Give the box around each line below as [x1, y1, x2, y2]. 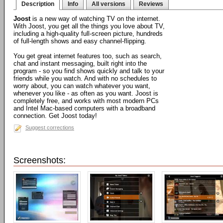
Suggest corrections [25, 124, 74, 130]
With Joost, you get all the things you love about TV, [13, 22, 165, 30]
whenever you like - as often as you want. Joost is [13, 90, 158, 97]
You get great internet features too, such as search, [13, 52, 162, 60]
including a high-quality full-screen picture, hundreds [13, 30, 163, 37]
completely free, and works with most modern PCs [13, 97, 159, 105]
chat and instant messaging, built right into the [13, 60, 147, 67]
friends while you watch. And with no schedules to [13, 75, 157, 82]
